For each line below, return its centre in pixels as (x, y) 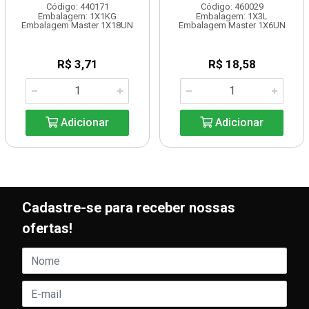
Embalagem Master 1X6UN (232, 25)
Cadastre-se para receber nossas (129, 208)
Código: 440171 (77, 7)
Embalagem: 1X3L (232, 16)
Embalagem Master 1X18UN (77, 25)
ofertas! (47, 228)
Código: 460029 (232, 7)
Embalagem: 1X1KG (77, 16)
